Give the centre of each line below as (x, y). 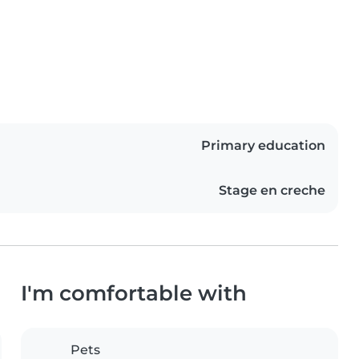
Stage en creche (272, 191)
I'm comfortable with (134, 293)
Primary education (263, 146)
